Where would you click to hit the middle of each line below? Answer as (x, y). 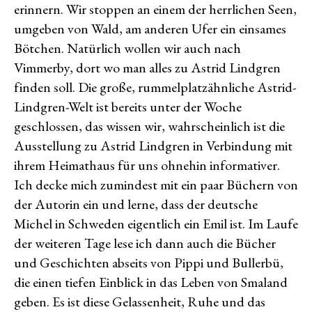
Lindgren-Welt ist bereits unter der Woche (128, 107)
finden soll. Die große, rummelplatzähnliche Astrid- (155, 87)
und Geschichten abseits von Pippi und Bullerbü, (149, 263)
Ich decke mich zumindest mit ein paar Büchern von (156, 185)
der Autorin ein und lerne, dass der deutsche (136, 204)
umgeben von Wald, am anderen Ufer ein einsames (150, 29)
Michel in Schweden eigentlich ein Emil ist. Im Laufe (156, 224)
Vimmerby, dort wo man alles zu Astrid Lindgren (147, 68)
